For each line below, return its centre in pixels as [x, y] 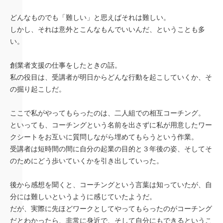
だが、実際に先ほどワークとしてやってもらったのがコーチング [111, 209]
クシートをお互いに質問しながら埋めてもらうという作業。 [104, 137]
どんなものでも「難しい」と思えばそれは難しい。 [90, 18]
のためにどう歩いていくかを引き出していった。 [87, 161]
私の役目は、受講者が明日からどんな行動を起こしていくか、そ [111, 77]
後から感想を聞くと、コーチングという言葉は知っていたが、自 [111, 185]
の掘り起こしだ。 [38, 89]
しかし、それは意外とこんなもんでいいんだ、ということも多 [108, 30]
